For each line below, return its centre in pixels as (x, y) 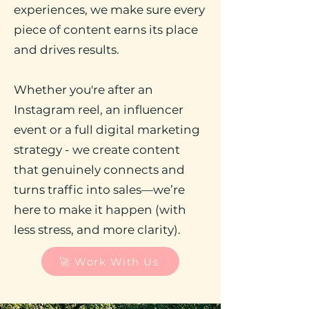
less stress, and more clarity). (97, 230)
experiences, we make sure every (109, 10)
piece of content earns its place (106, 30)
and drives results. (67, 50)
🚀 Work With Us (109, 261)
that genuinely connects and (99, 170)
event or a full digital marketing (107, 130)
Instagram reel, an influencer (99, 110)
